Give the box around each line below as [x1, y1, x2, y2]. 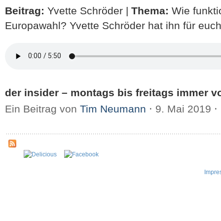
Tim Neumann [80, 103, 146, 115]
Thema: [131, 4, 169, 16]
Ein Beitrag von [5, 103, 80, 115]
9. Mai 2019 [152, 103, 214, 115]
